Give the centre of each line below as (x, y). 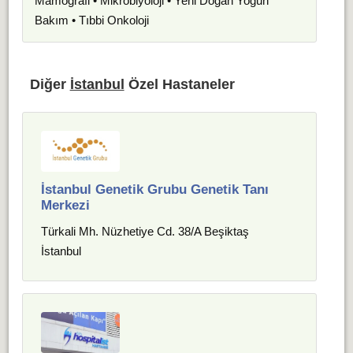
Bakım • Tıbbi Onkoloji (91, 20)
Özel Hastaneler (179, 84)
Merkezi (66, 205)
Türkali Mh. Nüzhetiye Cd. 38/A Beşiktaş (145, 231)
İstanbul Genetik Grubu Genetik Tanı (155, 190)
